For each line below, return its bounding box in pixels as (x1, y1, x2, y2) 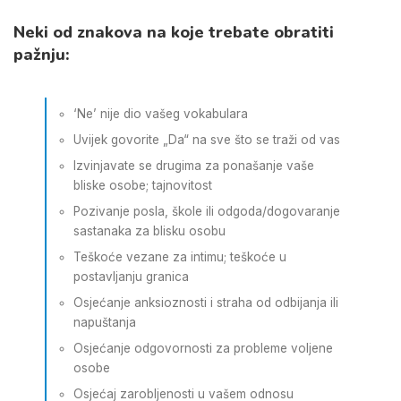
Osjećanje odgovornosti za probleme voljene (73, 341, 333, 355)
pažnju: (13, 43, 70, 65)
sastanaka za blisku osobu (73, 224, 226, 238)
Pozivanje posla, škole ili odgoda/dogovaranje (73, 204, 340, 218)
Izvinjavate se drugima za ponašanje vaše (73, 158, 314, 173)
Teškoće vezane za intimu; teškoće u (73, 250, 286, 264)
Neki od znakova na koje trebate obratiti (13, 21, 334, 43)
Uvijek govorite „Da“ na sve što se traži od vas (73, 132, 340, 147)
